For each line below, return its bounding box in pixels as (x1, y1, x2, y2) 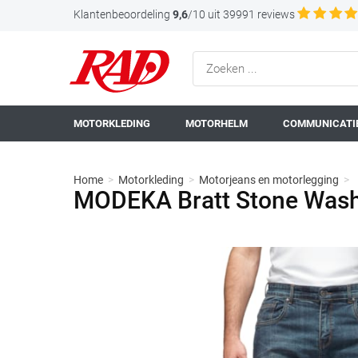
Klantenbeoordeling (74, 8, 170, 21)
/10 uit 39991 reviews (188, 8, 295, 21)
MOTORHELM (185, 117, 248, 129)
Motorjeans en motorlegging (199, 173, 339, 186)
